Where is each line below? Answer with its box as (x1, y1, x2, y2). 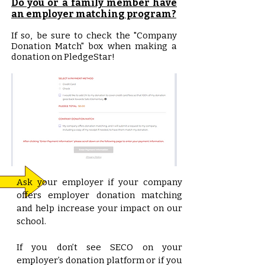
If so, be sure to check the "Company (11, 30, 177, 41)
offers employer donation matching (17, 189, 182, 201)
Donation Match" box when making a (11, 40, 177, 51)
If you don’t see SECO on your (17, 241, 182, 253)
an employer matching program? (11, 8, 176, 20)
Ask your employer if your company (17, 176, 182, 188)
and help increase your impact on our (17, 202, 182, 214)
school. (17, 215, 46, 227)
